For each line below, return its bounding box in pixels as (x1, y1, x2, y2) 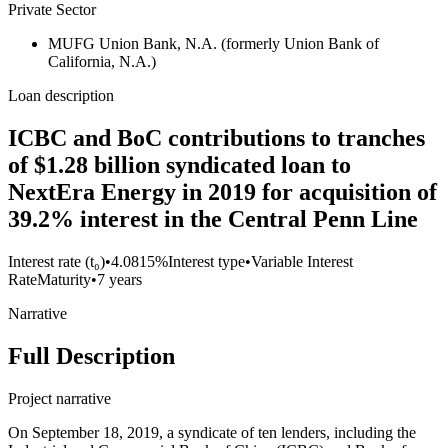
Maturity (37, 271, 91, 289)
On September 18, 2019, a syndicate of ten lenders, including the (8, 424, 416, 442)
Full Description (8, 343, 175, 370)
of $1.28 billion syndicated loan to (8, 152, 351, 179)
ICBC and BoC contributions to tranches (8, 125, 425, 152)
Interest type (168, 253, 245, 271)
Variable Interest (251, 253, 353, 271)
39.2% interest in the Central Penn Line (8, 206, 418, 233)
